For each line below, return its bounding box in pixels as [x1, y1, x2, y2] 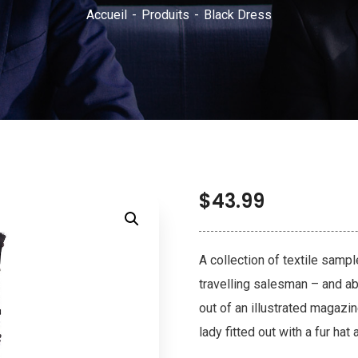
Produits [141, 7, 189, 22]
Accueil [86, 7, 127, 22]
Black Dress [204, 7, 272, 22]
